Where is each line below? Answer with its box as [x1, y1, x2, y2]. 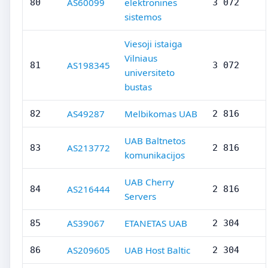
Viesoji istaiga [124, 38, 182, 50]
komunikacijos [124, 149, 185, 161]
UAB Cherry [124, 176, 174, 188]
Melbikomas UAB [124, 108, 197, 120]
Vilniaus [124, 52, 157, 64]
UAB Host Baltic [124, 244, 190, 256]
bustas [124, 81, 152, 93]
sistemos [124, 11, 162, 23]
